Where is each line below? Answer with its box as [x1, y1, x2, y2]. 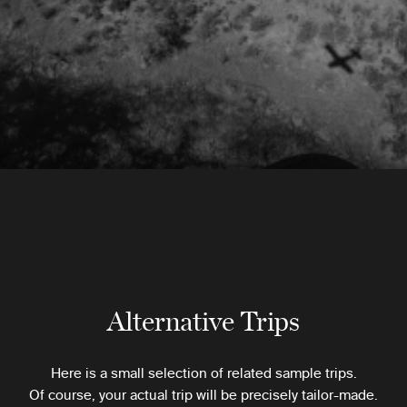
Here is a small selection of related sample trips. [50, 364, 357, 381]
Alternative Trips [107, 300, 300, 339]
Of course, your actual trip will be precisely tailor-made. [29, 386, 378, 402]
